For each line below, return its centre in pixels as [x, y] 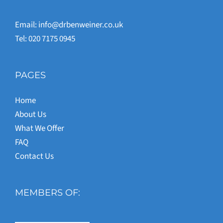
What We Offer [40, 128]
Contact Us [34, 156]
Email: [27, 25]
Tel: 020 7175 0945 [45, 39]
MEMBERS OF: [48, 192]
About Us [31, 114]
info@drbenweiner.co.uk [81, 25]
